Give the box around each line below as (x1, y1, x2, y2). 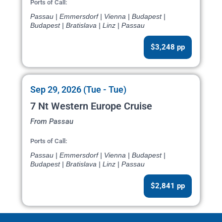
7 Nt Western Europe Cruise (30, 100, 152, 112)
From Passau (30, 117, 73, 126)
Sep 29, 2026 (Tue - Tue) (30, 84, 126, 95)
